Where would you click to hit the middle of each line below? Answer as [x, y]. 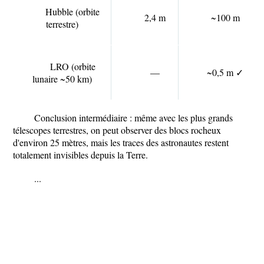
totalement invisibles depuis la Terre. [80, 155]
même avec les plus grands [184, 118]
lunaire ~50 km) [62, 79]
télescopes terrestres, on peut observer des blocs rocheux [117, 130]
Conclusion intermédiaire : [84, 118]
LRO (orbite [72, 67]
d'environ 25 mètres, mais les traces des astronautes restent [121, 143]
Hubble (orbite [72, 12]
